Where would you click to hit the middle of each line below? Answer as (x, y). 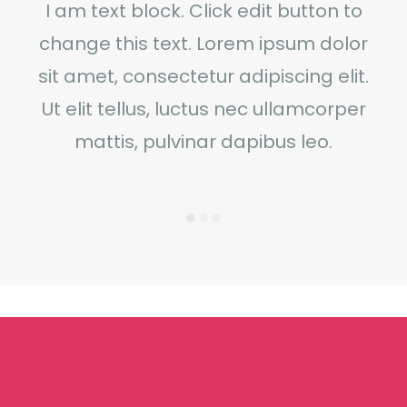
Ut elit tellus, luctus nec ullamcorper (203, 109)
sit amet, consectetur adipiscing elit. (203, 76)
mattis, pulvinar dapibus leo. (203, 141)
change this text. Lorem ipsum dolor (203, 43)
